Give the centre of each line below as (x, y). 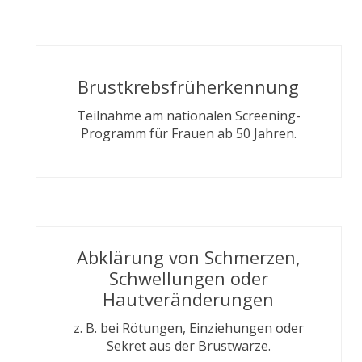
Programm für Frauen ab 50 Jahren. (188, 133)
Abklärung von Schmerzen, (188, 257)
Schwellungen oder (188, 278)
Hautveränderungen (189, 299)
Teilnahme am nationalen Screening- (188, 116)
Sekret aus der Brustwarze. (188, 346)
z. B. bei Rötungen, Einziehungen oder (188, 328)
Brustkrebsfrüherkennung (189, 86)
